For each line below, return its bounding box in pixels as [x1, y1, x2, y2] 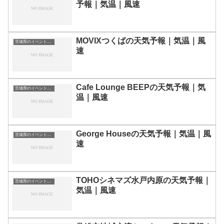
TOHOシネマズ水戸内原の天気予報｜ [76, 175, 211, 184]
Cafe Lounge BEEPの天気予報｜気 [76, 83, 205, 92]
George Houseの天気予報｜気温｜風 [76, 129, 211, 138]
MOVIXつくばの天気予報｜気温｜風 [76, 36, 205, 45]
